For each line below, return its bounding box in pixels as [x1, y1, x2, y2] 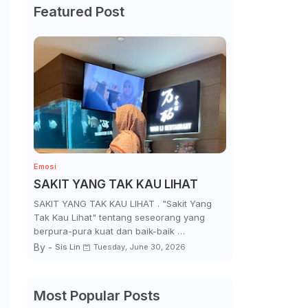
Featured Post [33, 3, 124, 20]
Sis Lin [54, 242, 80, 252]
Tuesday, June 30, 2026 [93, 242, 186, 252]
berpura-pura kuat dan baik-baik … [33, 225, 185, 236]
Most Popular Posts [33, 287, 160, 304]
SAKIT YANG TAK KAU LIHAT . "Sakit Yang [33, 198, 212, 209]
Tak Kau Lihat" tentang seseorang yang [33, 212, 205, 223]
